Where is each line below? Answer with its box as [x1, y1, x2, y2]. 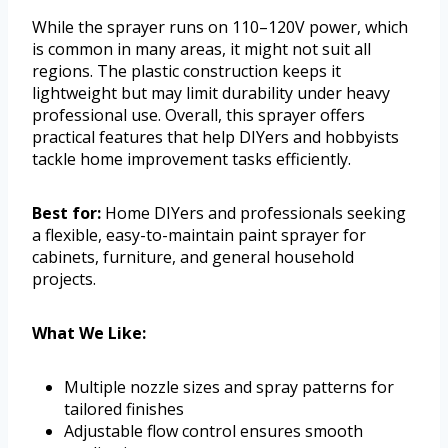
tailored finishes [64, 398, 184, 421]
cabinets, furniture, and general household [32, 246, 354, 269]
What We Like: [32, 322, 146, 345]
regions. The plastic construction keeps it [32, 60, 341, 83]
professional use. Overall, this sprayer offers [32, 104, 365, 127]
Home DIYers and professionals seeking [101, 202, 406, 225]
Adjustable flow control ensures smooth [64, 420, 363, 443]
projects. [32, 268, 96, 291]
